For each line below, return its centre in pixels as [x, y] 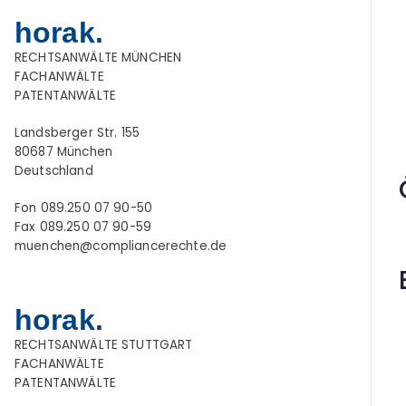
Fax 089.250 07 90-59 [83, 227]
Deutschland [54, 171]
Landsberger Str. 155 [77, 133]
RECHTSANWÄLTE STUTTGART [104, 345]
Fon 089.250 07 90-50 [83, 208]
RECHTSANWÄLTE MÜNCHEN [98, 58]
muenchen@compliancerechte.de [121, 246]
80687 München [63, 152]
